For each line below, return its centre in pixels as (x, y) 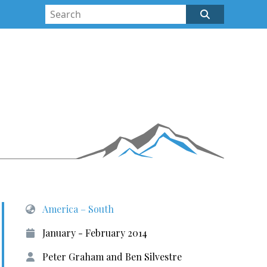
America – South (78, 209)
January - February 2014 (94, 233)
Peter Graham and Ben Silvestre (112, 257)
